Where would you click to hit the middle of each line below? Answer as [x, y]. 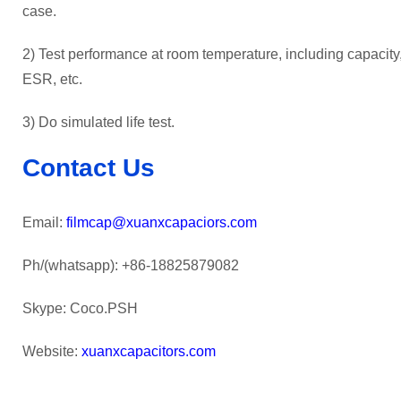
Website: [52, 351]
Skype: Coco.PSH [80, 308]
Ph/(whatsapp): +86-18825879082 [131, 265]
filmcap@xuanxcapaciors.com [162, 222]
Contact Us [89, 168]
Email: [44, 222]
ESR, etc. [52, 80]
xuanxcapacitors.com [149, 351]
